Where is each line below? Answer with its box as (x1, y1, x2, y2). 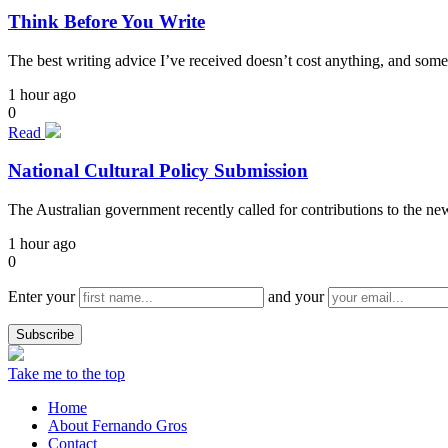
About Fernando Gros (48, 417, 187, 435)
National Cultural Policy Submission (8, 160, 308, 182)
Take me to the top (8, 365, 125, 383)
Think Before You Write (8, 10, 205, 32)
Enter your (8, 288, 79, 306)
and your (264, 288, 328, 306)
